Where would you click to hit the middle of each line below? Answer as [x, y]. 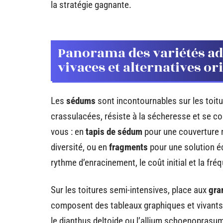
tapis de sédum [114, 132]
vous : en [68, 132]
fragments [128, 147]
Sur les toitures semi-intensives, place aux [130, 190]
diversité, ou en [80, 147]
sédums [81, 101]
